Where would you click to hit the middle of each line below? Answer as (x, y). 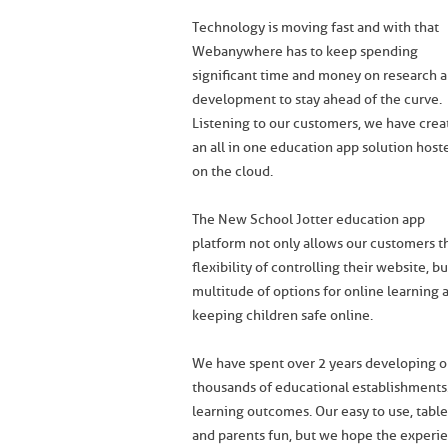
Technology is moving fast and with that (315, 27)
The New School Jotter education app (308, 219)
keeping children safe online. (282, 315)
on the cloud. (232, 171)
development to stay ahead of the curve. (317, 99)
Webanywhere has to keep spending (305, 51)
